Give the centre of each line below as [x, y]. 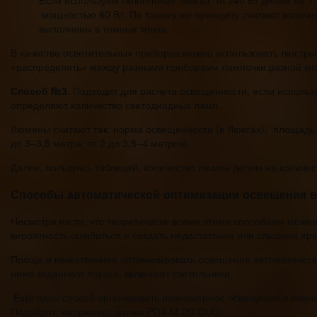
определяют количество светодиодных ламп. [116, 105]
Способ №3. [40, 91]
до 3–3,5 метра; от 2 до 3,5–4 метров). [100, 143]
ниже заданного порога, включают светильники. [122, 273]
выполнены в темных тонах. [104, 29]
